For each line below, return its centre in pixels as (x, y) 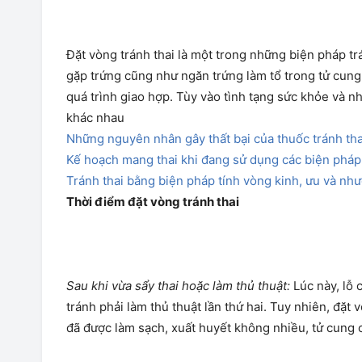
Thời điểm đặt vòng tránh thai (153, 202)
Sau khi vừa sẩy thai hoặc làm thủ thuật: (178, 286)
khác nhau (95, 118)
